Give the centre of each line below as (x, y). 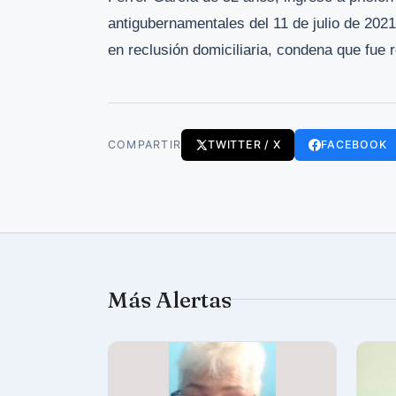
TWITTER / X (244, 144)
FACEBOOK (354, 144)
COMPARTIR (145, 144)
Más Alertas (170, 299)
